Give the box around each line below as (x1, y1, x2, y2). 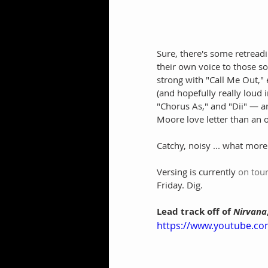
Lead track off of (157, 205, 231, 218)
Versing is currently (157, 166, 238, 178)
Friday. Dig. (157, 179, 203, 191)
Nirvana (231, 205, 267, 218)
